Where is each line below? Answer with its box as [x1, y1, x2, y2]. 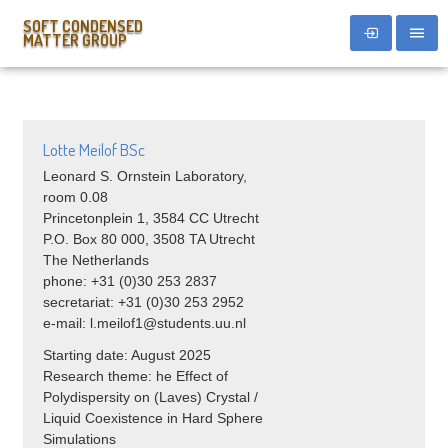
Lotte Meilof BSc [42, 138, 145, 160]
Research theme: [42, 367, 156, 384]
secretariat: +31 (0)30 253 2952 [42, 294, 244, 311]
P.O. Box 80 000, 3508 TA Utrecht [42, 231, 255, 248]
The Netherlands [42, 252, 149, 269]
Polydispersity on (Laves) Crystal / [42, 388, 258, 405]
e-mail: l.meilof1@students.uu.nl [42, 315, 246, 332]
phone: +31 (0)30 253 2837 [42, 273, 217, 290]
